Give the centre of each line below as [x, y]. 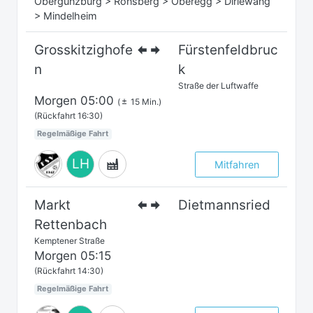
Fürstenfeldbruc [228, 50]
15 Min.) [145, 102]
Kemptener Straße [70, 241]
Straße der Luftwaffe [219, 86]
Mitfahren [237, 164]
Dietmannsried [225, 205]
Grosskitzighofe [83, 50]
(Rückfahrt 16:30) [68, 116]
